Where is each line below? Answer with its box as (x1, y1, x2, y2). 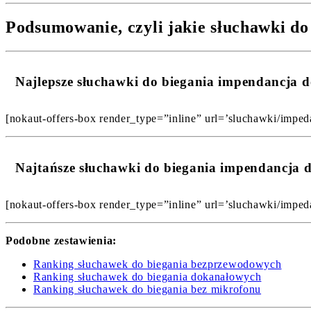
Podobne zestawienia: (6, 234, 117, 246)
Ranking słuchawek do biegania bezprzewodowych (33, 258, 282, 270)
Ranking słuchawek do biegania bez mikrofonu (33, 283, 262, 295)
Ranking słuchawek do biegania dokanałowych (33, 270, 262, 283)
